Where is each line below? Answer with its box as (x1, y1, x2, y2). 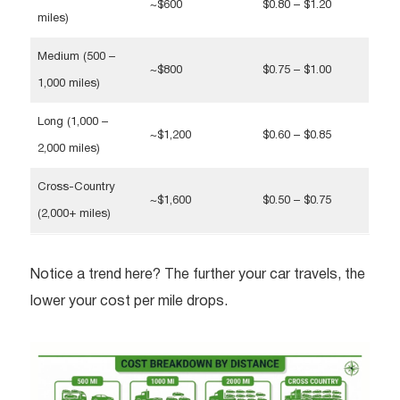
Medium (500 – (37, 52, 115, 63)
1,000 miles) (37, 79, 100, 90)
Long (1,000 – (37, 117, 108, 129)
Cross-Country (37, 182, 115, 194)
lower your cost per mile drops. (30, 296, 228, 309)
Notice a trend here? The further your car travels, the (30, 269, 365, 282)
